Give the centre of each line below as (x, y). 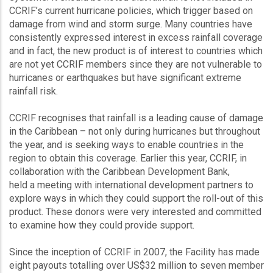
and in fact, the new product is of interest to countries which (136, 51)
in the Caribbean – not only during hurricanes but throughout (135, 131)
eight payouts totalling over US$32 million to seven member (136, 265)
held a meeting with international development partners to (131, 185)
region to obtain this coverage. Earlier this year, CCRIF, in (128, 158)
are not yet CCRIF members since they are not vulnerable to (136, 64)
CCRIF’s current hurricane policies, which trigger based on (131, 11)
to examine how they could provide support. (104, 225)
